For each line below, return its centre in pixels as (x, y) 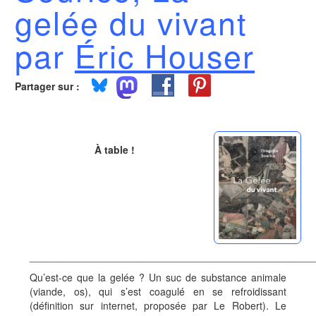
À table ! (114, 150)
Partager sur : (47, 86)
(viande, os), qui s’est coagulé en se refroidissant (158, 292)
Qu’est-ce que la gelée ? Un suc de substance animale (158, 278)
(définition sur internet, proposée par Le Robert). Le (158, 306)
